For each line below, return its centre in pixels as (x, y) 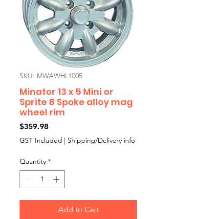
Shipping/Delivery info (101, 140)
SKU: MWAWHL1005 (51, 76)
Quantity (33, 161)
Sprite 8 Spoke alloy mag (76, 102)
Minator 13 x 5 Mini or (66, 92)
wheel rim (42, 112)
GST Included (41, 140)
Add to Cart (78, 209)
